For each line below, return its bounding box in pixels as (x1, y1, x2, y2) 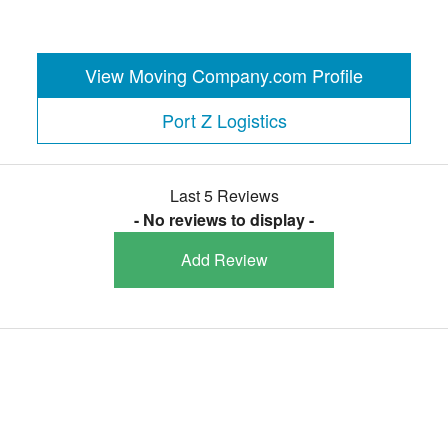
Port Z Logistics (161, 106, 287, 133)
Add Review (180, 247, 268, 271)
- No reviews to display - (134, 207, 314, 231)
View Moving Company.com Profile (85, 61, 363, 88)
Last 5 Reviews (169, 183, 279, 207)
